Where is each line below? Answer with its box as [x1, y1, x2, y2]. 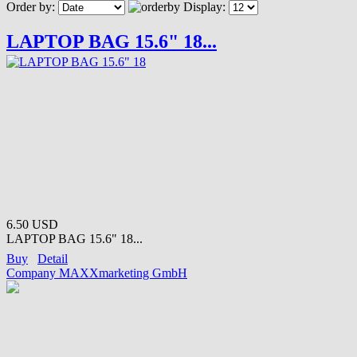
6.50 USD [6, 217, 58, 231]
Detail [37, 251, 68, 265]
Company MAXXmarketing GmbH [6, 265, 187, 280]
